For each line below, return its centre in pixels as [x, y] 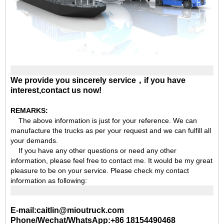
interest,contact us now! [56, 90]
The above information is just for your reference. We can [108, 120]
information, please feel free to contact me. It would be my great [111, 160]
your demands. [35, 140]
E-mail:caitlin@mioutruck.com [67, 210]
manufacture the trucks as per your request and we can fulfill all [111, 130]
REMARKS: [30, 110]
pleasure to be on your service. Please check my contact [100, 170]
